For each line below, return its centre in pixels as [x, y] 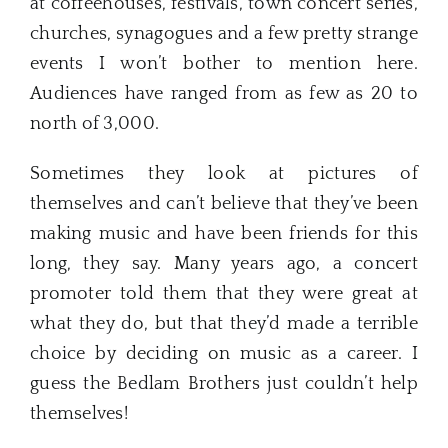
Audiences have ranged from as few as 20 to [224, 93]
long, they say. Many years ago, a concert [224, 263]
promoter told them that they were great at [224, 293]
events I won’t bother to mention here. [224, 63]
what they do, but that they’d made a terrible [224, 323]
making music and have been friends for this [224, 233]
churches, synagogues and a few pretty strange [224, 33]
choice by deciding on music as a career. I [224, 353]
